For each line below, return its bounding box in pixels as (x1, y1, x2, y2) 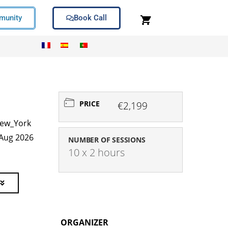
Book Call (74, 13, 107, 22)
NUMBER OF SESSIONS (68, 135, 146, 145)
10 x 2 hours (68, 146, 125, 159)
